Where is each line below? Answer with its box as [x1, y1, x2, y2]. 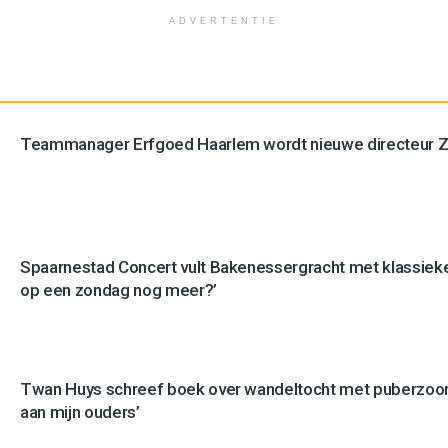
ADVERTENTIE [169, 16, 279, 27]
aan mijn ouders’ [20, 401, 140, 422]
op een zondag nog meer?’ [20, 279, 217, 300]
